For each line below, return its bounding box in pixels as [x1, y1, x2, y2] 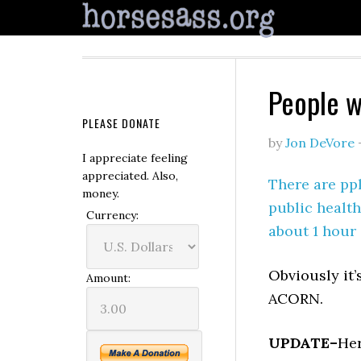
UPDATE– [268, 334, 338, 352]
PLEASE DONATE [82, 114, 160, 131]
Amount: [86, 271, 131, 285]
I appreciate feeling [82, 151, 188, 165]
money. [82, 186, 119, 201]
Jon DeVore [285, 135, 355, 151]
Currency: [86, 208, 139, 222]
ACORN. [268, 289, 323, 308]
